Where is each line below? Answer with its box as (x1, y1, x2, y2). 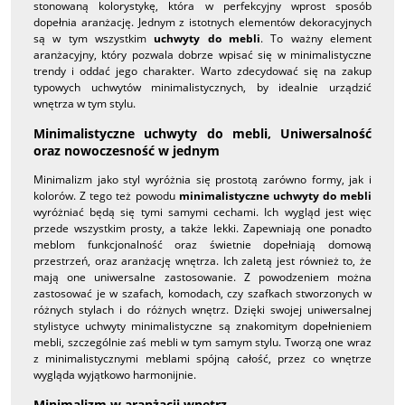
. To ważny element (260, 30, 372, 46)
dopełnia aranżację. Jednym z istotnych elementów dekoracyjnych (33, 14, 372, 30)
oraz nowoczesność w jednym (33, 141, 220, 159)
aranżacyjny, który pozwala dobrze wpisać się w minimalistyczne (33, 46, 372, 62)
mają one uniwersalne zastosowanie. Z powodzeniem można (33, 268, 372, 285)
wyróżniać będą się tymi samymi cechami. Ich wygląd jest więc (33, 203, 372, 220)
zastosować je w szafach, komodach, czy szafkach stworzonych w (33, 285, 372, 301)
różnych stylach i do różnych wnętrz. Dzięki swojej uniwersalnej (33, 301, 372, 317)
